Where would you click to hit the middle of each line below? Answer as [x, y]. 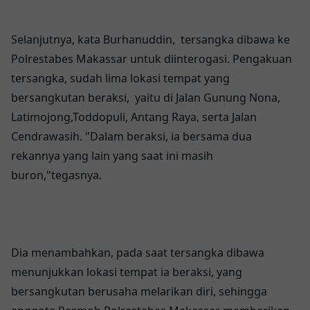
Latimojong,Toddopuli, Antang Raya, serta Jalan [134, 117]
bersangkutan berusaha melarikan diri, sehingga [139, 291]
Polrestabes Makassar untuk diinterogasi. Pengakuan [152, 59]
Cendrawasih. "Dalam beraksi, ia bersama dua [131, 136]
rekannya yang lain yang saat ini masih [112, 156]
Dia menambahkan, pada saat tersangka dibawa [138, 253]
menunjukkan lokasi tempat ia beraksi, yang [127, 272]
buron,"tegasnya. [56, 175]
